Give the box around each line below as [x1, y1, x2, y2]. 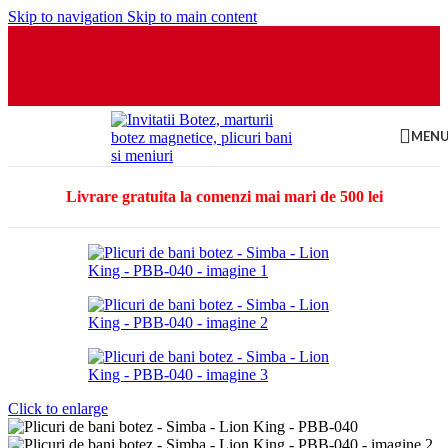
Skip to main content [127, 8, 257, 25]
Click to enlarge [8, 400, 108, 417]
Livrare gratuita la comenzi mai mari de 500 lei [65, 188, 383, 205]
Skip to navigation [8, 8, 127, 25]
